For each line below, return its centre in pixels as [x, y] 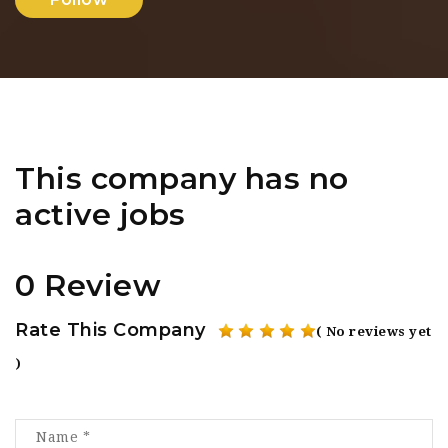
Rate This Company [110, 330]
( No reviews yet [373, 331]
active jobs [100, 214]
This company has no [182, 178]
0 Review [88, 285]
